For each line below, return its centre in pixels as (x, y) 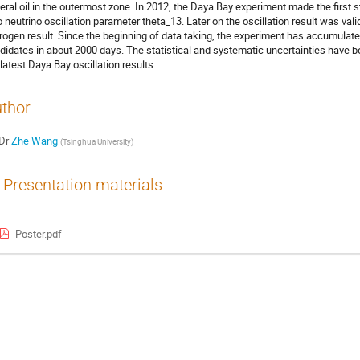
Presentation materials (83, 185)
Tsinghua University (96, 142)
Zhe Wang (34, 141)
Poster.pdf (38, 234)
